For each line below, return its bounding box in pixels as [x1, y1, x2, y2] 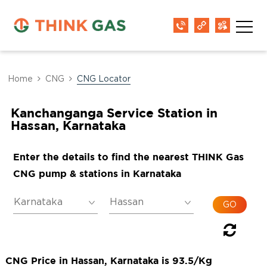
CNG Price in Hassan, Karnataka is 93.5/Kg [5, 255, 212, 266]
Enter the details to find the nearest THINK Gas [13, 151, 244, 162]
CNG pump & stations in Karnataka [13, 168, 181, 179]
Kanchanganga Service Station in [10, 105, 218, 120]
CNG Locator [77, 75, 131, 83]
